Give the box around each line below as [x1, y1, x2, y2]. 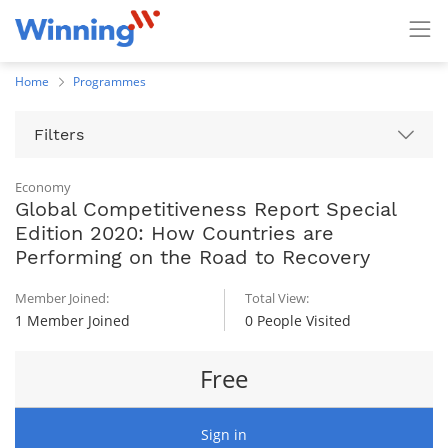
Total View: [245, 289, 309, 307]
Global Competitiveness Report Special [15, 197, 396, 221]
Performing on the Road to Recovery [15, 245, 370, 269]
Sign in [201, 425, 247, 444]
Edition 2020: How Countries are [15, 221, 334, 245]
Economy [15, 178, 71, 196]
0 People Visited [245, 311, 351, 330]
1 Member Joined [15, 311, 130, 330]
